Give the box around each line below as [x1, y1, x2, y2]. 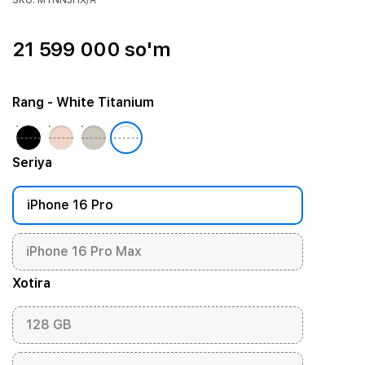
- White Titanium [43, 95, 154, 110]
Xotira [11, 275, 51, 291]
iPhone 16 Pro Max [25, 244, 142, 259]
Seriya [11, 155, 52, 170]
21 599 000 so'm [11, 37, 171, 61]
